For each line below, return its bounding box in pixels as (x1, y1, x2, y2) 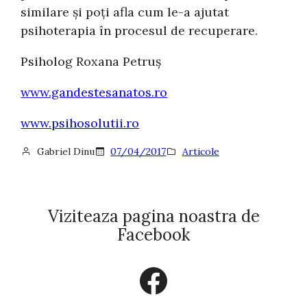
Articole (182, 145, 219, 158)
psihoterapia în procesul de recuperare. (21, 22, 258, 38)
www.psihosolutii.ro (21, 114, 140, 131)
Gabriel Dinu (36, 145, 95, 158)
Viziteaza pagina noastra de (47, 205, 260, 227)
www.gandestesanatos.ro (21, 84, 168, 100)
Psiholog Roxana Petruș (21, 53, 162, 69)
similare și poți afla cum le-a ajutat (21, 3, 230, 20)
